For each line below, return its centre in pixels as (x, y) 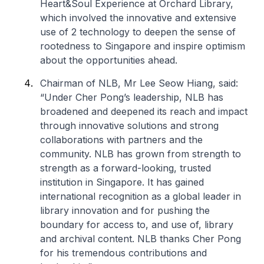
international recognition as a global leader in (141, 196)
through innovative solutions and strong (129, 126)
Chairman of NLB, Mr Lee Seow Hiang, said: (139, 83)
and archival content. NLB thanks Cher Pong (141, 239)
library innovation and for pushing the (125, 210)
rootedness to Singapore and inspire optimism (143, 46)
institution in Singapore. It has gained (122, 182)
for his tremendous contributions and (123, 253)
